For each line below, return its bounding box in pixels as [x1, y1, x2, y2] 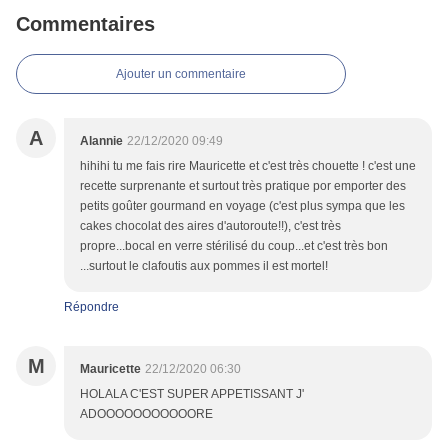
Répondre [64, 300, 119, 315]
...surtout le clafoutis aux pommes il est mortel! [80, 259, 328, 274]
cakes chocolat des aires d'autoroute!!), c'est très [80, 219, 341, 234]
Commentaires [16, 13, 155, 36]
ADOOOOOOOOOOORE [80, 407, 213, 422]
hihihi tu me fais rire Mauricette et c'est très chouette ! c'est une [80, 159, 416, 174]
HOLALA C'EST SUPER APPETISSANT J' [80, 387, 304, 402]
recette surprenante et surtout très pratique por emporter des [80, 179, 406, 194]
